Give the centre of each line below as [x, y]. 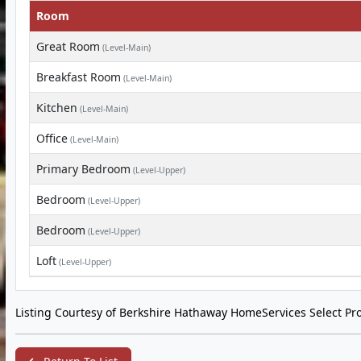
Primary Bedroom [83, 169]
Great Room [68, 46]
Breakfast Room [79, 77]
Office [52, 138]
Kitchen [57, 108]
